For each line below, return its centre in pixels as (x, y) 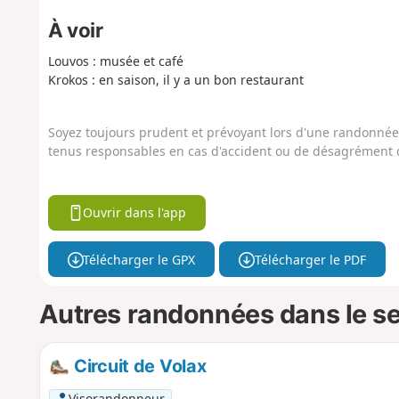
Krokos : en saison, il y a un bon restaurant (175, 79)
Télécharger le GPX (139, 259)
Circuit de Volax (138, 366)
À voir (75, 29)
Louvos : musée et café (115, 61)
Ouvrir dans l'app (135, 213)
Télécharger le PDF (310, 259)
